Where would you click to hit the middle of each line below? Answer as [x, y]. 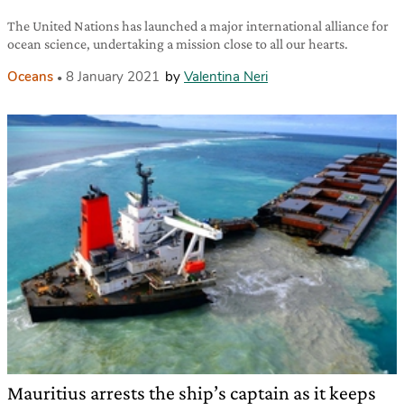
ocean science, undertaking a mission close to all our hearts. [178, 43]
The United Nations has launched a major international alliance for [198, 25]
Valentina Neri [226, 76]
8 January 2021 [113, 76]
